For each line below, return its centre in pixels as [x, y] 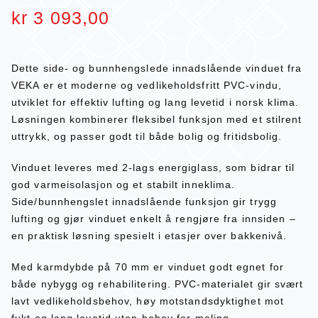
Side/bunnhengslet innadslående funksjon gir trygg [144, 201]
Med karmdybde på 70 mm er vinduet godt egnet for [148, 267]
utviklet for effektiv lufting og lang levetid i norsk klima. [155, 102]
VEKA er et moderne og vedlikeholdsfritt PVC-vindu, [147, 85]
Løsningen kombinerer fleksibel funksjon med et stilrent [157, 119]
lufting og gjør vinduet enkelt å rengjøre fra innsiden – [154, 218]
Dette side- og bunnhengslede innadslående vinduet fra [157, 68]
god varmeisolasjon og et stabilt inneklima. [124, 184]
